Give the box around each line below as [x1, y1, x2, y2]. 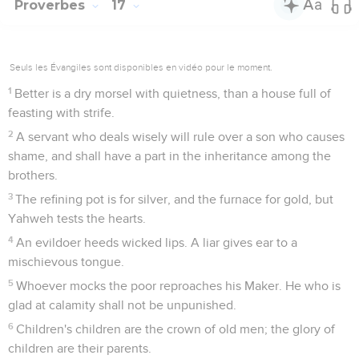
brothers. [8, 168, 58, 182]
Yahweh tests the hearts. [8, 212, 146, 225]
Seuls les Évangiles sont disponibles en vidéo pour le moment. [10, 61, 272, 73]
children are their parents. [8, 341, 151, 355]
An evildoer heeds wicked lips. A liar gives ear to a [16, 236, 298, 249]
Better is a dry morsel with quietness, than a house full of [14, 87, 332, 100]
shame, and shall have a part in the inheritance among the [8, 149, 331, 163]
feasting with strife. [8, 106, 115, 119]
